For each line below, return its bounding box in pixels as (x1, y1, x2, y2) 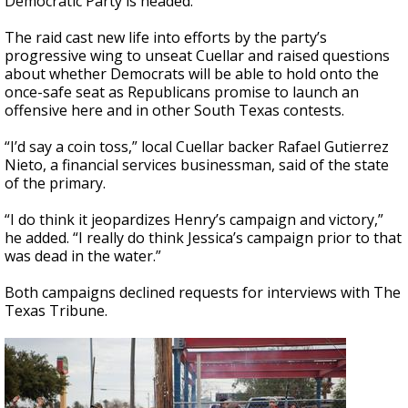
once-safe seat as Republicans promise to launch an (5, 82, 359, 102)
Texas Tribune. (5, 301, 107, 321)
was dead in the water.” (5, 246, 161, 266)
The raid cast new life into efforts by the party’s (5, 27, 327, 47)
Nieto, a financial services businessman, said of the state (5, 155, 389, 175)
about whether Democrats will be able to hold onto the (5, 64, 379, 84)
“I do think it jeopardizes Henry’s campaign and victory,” (5, 209, 383, 229)
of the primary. (5, 173, 106, 193)
